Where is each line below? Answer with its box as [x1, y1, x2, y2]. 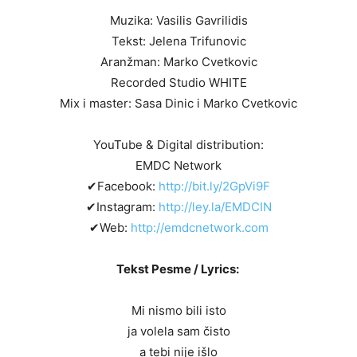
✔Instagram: [85, 199, 159, 215]
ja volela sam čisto [127, 324, 230, 339]
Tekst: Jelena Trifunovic [111, 33, 246, 49]
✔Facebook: [87, 178, 159, 194]
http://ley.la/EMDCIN [158, 199, 272, 215]
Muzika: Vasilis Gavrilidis [109, 13, 248, 29]
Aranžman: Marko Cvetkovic [100, 54, 257, 70]
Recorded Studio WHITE [110, 75, 247, 91]
